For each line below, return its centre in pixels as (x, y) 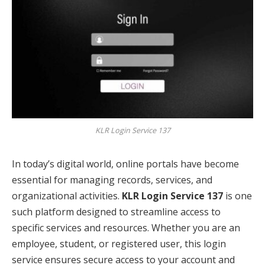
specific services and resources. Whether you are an (126, 227)
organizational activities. (67, 195)
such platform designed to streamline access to (116, 211)
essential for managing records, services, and (112, 180)
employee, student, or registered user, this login (119, 243)
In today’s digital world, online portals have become (125, 164)
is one (237, 195)
